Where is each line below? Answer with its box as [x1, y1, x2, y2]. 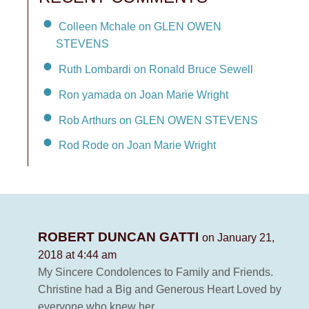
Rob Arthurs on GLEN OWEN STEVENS [59, 114, 258, 126]
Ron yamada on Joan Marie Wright [59, 88, 228, 101]
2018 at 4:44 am [38, 249, 117, 261]
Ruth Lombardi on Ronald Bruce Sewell [59, 63, 253, 75]
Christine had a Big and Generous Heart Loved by [38, 283, 281, 296]
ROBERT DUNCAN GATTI [38, 230, 202, 245]
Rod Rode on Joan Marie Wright [59, 139, 216, 152]
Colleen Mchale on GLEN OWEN [59, 20, 221, 32]
